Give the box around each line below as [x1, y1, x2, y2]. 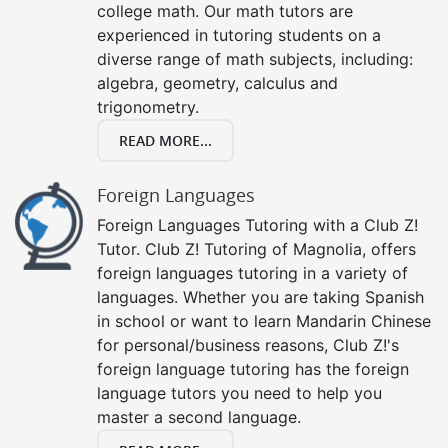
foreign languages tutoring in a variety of [97, 262, 408, 283]
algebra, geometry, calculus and [97, 72, 338, 93]
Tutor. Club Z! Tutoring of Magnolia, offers [97, 238, 416, 259]
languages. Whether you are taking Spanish [97, 286, 424, 307]
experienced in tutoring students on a [97, 24, 381, 45]
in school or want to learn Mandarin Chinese [97, 310, 431, 331]
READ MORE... [119, 130, 212, 150]
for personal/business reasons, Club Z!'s [97, 334, 399, 355]
